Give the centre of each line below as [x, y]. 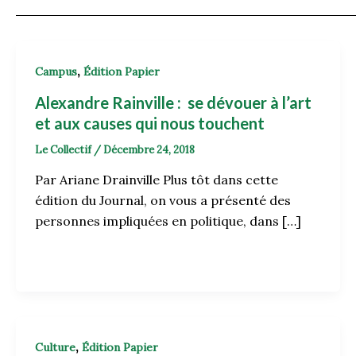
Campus [56, 72]
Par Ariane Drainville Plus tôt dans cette [157, 180]
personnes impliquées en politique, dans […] [168, 221]
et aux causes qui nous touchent [150, 123]
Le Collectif [64, 149]
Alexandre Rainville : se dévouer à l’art [173, 102]
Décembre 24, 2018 [149, 149]
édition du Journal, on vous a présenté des [163, 201]
